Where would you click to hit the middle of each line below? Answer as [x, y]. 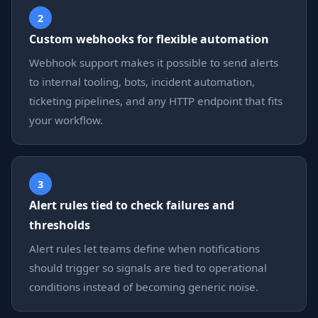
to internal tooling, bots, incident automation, [142, 82]
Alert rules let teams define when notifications [144, 248]
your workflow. [66, 120]
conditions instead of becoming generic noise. [144, 287]
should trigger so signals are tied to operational [148, 268]
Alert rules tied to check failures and [132, 205]
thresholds [60, 225]
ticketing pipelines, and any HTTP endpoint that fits [156, 101]
